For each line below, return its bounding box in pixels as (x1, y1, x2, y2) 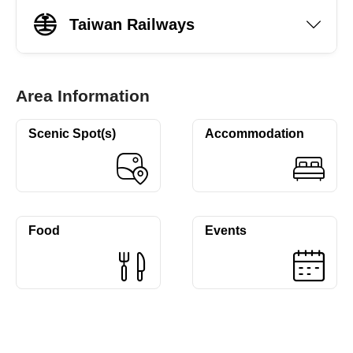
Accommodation (205, 127, 304, 140)
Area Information (16, 87, 150, 105)
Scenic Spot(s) (28, 127, 116, 140)
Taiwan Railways (69, 15, 195, 33)
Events (205, 224, 247, 237)
